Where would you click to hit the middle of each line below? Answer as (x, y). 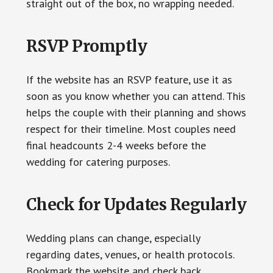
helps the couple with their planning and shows (136, 113)
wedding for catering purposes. (98, 162)
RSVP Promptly (87, 46)
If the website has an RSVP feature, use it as (129, 80)
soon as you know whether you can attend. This (136, 96)
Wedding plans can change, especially (113, 238)
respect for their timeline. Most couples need (131, 129)
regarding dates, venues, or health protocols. (130, 255)
